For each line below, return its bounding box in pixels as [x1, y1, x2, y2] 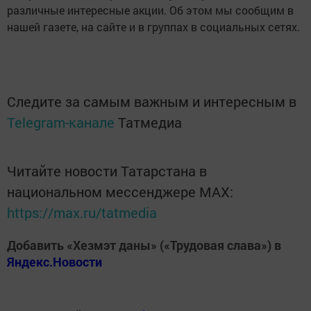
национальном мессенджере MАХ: [7, 183, 233, 201]
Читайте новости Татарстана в [7, 162, 207, 180]
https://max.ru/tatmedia [7, 203, 157, 222]
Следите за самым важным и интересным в [7, 92, 296, 111]
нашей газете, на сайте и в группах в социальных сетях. [7, 19, 300, 35]
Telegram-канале [7, 113, 115, 132]
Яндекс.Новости [7, 253, 102, 271]
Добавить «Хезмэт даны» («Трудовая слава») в [7, 237, 281, 254]
